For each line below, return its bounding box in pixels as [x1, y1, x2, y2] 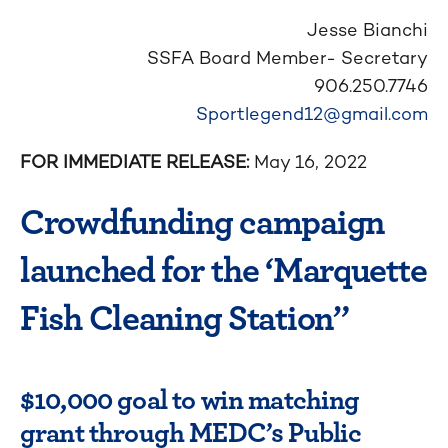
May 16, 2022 [254, 150, 367, 173]
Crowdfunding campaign [20, 194, 385, 246]
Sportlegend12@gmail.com [196, 102, 428, 125]
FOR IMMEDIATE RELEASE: [20, 150, 254, 173]
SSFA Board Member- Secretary [147, 46, 428, 69]
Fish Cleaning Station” [20, 290, 349, 342]
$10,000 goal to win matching [20, 378, 360, 418]
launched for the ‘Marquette [20, 242, 427, 294]
